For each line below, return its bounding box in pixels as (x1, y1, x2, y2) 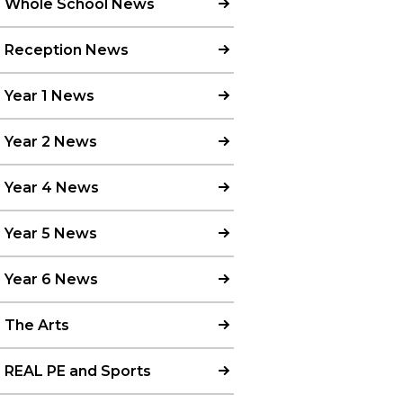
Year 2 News (4, 132, 97, 150)
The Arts (4, 316, 69, 334)
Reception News (4, 40, 129, 58)
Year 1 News (4, 86, 94, 104)
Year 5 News (4, 224, 97, 242)
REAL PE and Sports (4, 362, 151, 380)
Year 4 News (4, 178, 99, 196)
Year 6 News (4, 270, 98, 288)
